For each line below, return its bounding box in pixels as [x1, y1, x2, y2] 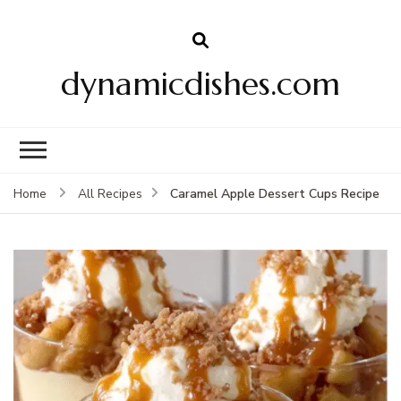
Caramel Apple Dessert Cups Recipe [170, 184, 380, 202]
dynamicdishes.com [61, 63, 340, 104]
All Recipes [78, 184, 142, 202]
